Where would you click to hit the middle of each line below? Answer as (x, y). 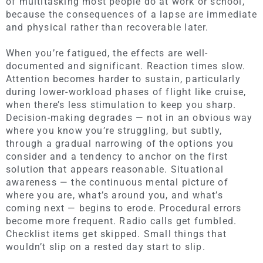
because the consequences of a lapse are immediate (131, 14)
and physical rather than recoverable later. (107, 27)
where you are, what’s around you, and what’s (114, 195)
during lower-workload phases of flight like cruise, (126, 92)
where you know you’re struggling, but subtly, (114, 130)
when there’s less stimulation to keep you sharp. (121, 104)
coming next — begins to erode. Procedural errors (124, 208)
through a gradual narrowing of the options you (120, 143)
